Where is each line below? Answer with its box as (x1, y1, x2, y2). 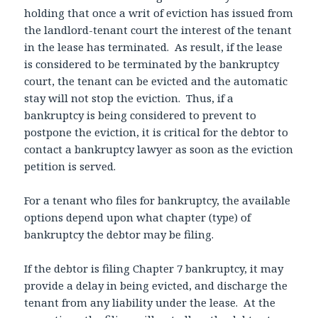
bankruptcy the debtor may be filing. (24, 227, 214, 242)
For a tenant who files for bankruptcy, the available (24, 193, 291, 208)
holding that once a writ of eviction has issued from (24, 6, 294, 21)
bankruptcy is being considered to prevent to (24, 108, 257, 123)
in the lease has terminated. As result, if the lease (24, 40, 283, 55)
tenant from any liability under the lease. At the (24, 295, 276, 310)
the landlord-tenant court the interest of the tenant (24, 23, 292, 38)
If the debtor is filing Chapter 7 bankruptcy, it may (24, 261, 284, 276)
